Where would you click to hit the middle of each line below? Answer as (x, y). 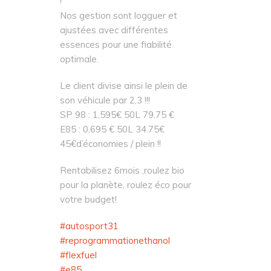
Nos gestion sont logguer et (119, 15)
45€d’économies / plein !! (110, 144)
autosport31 (92, 226)
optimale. (79, 59)
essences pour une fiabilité (116, 44)
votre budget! (88, 199)
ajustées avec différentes (114, 30)
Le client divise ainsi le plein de (124, 86)
